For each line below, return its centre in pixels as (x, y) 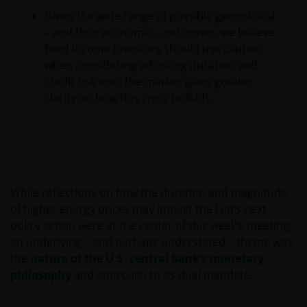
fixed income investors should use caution (153, 49)
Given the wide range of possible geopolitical (160, 16)
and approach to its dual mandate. (162, 275)
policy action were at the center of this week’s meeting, (151, 226)
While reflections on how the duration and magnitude (149, 193)
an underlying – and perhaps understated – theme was (151, 242)
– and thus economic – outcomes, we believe (159, 33)
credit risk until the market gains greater (149, 82)
